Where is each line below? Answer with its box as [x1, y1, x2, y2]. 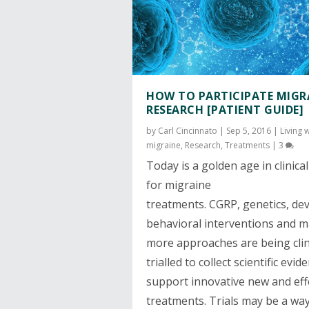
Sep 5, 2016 [226, 124, 271, 137]
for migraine [146, 177, 211, 192]
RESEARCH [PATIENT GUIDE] [146, 101, 303, 117]
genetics [243, 196, 286, 212]
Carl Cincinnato [158, 124, 217, 137]
